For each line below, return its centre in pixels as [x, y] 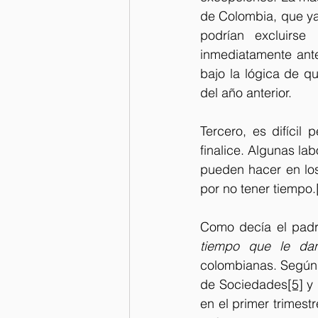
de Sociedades [244, 284]
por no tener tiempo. [258, 188]
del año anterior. [248, 93]
